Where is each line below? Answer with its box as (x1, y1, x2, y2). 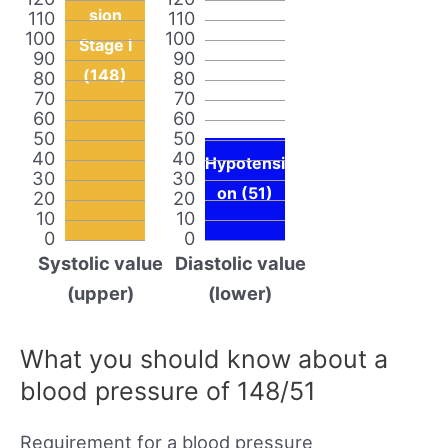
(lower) (208, 281, 272, 304)
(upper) (66, 281, 134, 304)
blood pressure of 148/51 (20, 375, 316, 406)
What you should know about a (20, 343, 388, 374)
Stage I (78, 34, 132, 55)
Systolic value (37, 251, 163, 274)
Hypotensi (205, 152, 285, 173)
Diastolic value (174, 251, 306, 274)
